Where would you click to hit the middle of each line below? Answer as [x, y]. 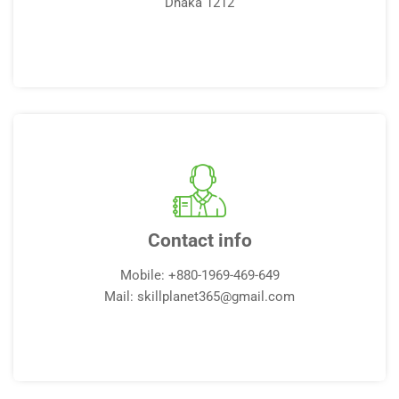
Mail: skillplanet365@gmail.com [199, 297]
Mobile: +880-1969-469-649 [199, 275]
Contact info [199, 240]
